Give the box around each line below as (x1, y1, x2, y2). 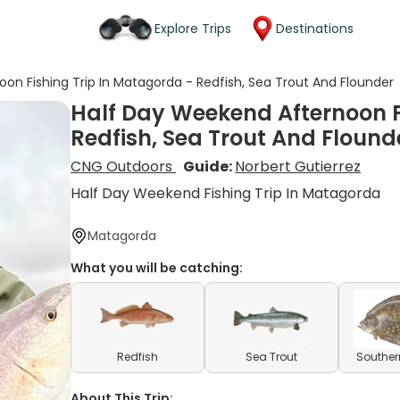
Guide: (183, 156, 236, 177)
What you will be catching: (71, 259, 244, 277)
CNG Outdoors (71, 156, 177, 177)
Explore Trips (154, 19, 231, 37)
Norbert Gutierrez (235, 156, 362, 177)
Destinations (276, 19, 354, 37)
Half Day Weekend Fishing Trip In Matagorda (71, 183, 381, 204)
